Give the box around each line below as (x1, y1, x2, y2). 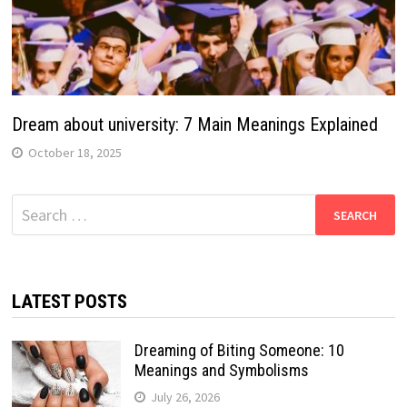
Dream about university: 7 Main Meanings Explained (11, 114, 378, 136)
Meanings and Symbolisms (134, 361, 309, 381)
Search (10, 195, 56, 217)
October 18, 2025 (27, 144, 122, 162)
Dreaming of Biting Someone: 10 (134, 341, 344, 361)
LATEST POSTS (11, 291, 127, 313)
